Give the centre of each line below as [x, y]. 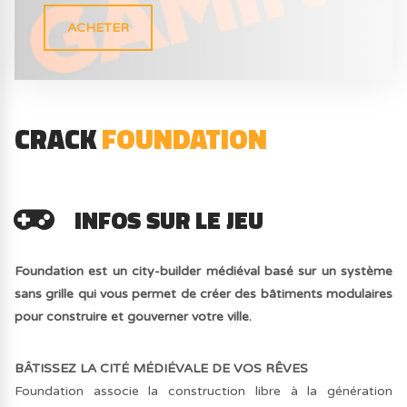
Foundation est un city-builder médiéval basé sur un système [203, 271]
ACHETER [99, 27]
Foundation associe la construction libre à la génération [203, 391]
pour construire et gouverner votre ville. [134, 316]
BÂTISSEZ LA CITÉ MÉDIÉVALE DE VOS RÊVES [162, 368]
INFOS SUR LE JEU [169, 220]
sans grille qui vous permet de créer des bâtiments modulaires [203, 293]
